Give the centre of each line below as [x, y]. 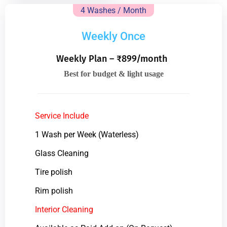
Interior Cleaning [64, 209]
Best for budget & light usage [113, 73]
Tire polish [53, 172]
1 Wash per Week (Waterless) [87, 134]
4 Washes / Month [113, 10]
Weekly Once [113, 36]
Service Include [62, 116]
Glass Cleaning [62, 153]
